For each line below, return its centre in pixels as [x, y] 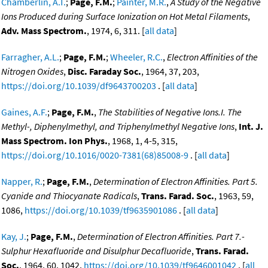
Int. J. [251, 127]
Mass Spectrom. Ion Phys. [54, 141]
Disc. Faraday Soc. [104, 71]
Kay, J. [14, 237]
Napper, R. [22, 182]
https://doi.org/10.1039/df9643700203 [79, 86]
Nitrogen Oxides [32, 71]
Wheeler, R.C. [136, 57]
